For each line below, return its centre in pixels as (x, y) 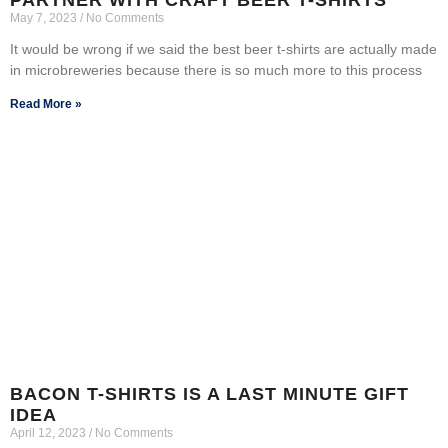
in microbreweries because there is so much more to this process (216, 69)
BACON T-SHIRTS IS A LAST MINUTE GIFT (209, 393)
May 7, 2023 (45, 17)
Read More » (46, 103)
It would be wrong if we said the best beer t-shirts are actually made (223, 48)
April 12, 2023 (49, 432)
